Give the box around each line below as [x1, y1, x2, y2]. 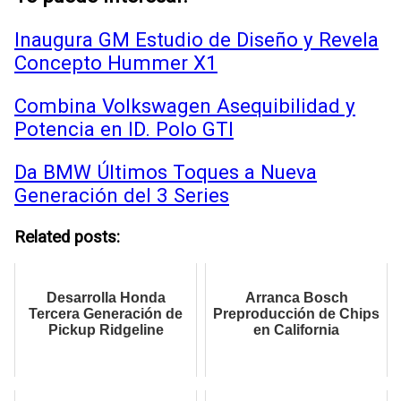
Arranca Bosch [244, 289, 348, 305]
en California [253, 321, 339, 337]
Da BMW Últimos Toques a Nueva [14, 160, 317, 184]
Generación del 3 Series [14, 183, 229, 208]
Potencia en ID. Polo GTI [14, 116, 234, 141]
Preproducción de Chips [213, 305, 380, 321]
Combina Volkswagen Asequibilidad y [14, 93, 355, 117]
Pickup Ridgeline [47, 321, 164, 337]
